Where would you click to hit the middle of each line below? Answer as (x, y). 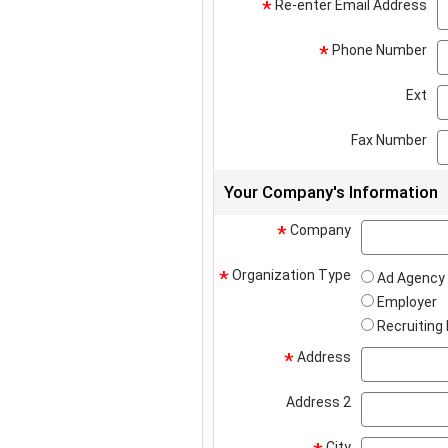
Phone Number (378, 50)
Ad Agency (411, 278)
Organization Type (290, 275)
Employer (407, 302)
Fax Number (389, 140)
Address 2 (318, 402)
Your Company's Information (331, 192)
